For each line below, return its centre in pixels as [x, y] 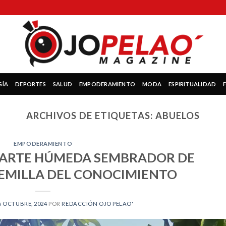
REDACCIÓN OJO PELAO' [98, 203]
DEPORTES [31, 84]
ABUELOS [178, 116]
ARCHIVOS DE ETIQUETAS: [91, 116]
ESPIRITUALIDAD [192, 84]
